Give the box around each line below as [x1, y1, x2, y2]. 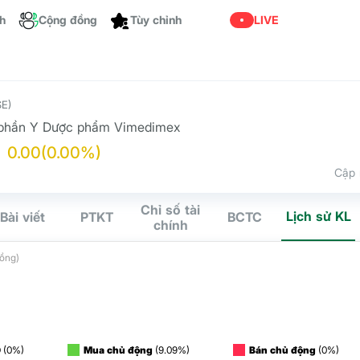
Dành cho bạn [130, 6, 203, 20]
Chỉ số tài [141, 201, 200, 218]
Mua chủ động [84, 344, 153, 356]
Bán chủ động [249, 344, 317, 356]
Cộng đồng [39, 13, 97, 27]
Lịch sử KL [285, 208, 351, 224]
